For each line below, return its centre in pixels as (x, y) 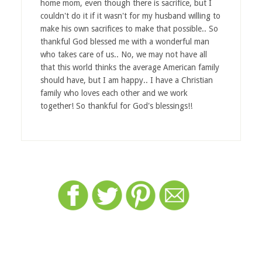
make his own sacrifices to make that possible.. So (129, 28)
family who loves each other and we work (114, 93)
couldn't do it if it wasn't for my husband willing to (130, 15)
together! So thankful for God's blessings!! (116, 106)
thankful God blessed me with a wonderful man (125, 41)
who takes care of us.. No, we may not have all (123, 54)
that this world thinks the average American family (130, 67)
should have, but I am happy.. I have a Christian (126, 80)
